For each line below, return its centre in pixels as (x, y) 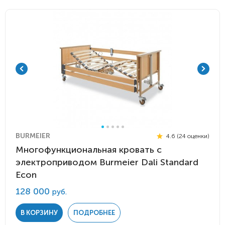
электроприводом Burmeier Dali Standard (107, 162)
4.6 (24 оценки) (187, 136)
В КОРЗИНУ (39, 213)
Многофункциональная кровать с (89, 150)
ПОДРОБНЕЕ (94, 213)
